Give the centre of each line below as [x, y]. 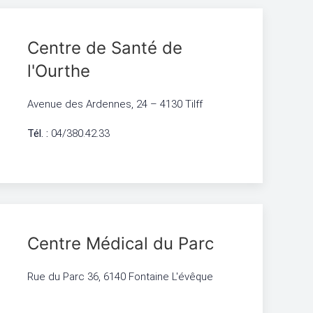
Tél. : [38, 133]
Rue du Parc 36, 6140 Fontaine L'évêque [121, 277]
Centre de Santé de [105, 48]
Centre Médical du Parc [121, 243]
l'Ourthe [59, 71]
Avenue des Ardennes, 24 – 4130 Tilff [115, 104]
